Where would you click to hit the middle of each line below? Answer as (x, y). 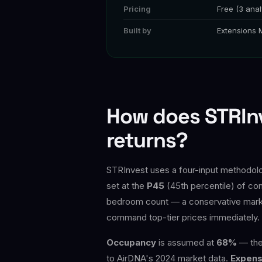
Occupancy (131, 242)
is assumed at (186, 242)
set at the (127, 185)
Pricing (137, 8)
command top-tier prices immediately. (183, 217)
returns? (147, 140)
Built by (137, 30)
